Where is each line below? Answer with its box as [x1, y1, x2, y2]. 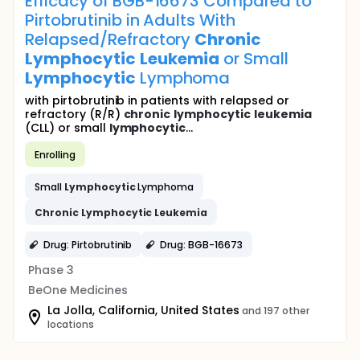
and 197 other [241, 304, 309, 317]
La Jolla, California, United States [47, 302, 239, 318]
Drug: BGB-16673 [160, 237, 243, 252]
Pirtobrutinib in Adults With [25, 9, 236, 31]
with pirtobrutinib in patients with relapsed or [25, 92, 289, 108]
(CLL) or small [25, 120, 109, 136]
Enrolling [35, 147, 76, 162]
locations [47, 317, 94, 331]
